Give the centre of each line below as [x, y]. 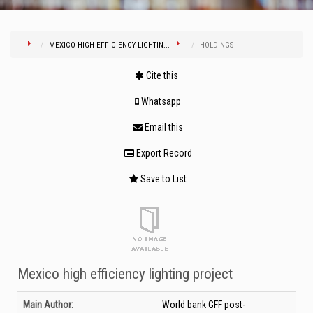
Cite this [161, 75]
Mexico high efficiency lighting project [125, 274]
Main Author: [48, 305]
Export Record [163, 153]
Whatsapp [160, 101]
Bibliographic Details [58, 299]
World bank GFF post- [204, 305]
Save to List [162, 179]
